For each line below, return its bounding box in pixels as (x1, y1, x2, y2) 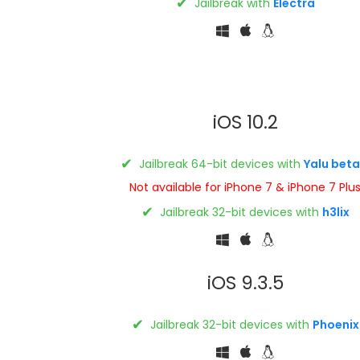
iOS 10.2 (212, 108, 278, 135)
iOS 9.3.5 (207, 269, 284, 296)
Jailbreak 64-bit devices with (136, 155, 305, 172)
